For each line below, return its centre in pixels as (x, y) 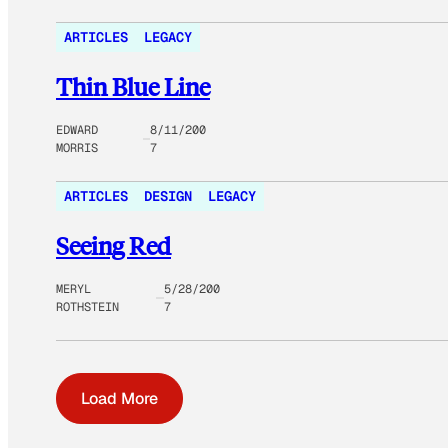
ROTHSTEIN (87, 306)
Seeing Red (113, 245)
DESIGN (168, 196)
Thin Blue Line (133, 87)
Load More (119, 398)
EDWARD (77, 130)
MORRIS (77, 148)
